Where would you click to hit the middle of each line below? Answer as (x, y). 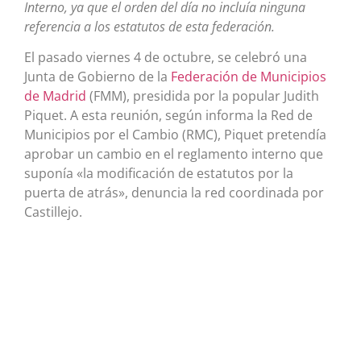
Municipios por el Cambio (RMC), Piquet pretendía (175, 135)
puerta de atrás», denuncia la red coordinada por (174, 193)
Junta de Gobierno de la (98, 77)
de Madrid (57, 96)
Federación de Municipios (249, 77)
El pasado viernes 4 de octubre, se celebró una (166, 58)
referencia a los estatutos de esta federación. (149, 26)
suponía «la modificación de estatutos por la (159, 174)
